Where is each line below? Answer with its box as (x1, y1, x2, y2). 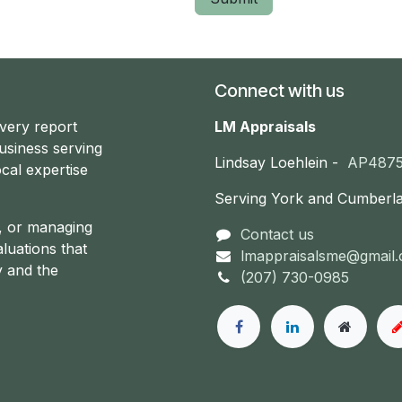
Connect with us (214, 80, 345, 101)
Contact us (240, 225, 314, 243)
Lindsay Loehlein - (214, 153, 347, 171)
